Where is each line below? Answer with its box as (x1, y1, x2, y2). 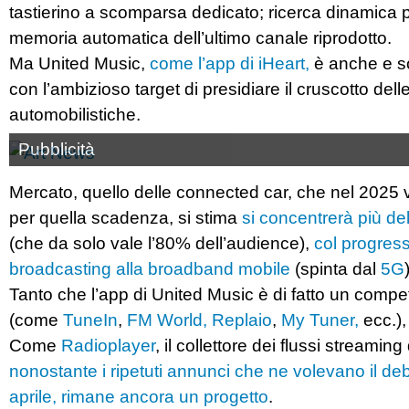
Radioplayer (61, 335, 155, 355)
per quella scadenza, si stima (9, 207, 237, 227)
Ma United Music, (9, 54, 145, 74)
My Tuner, (281, 309, 359, 330)
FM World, (127, 309, 207, 330)
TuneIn (63, 309, 118, 330)
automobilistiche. (9, 105, 141, 125)
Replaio (212, 309, 272, 330)
